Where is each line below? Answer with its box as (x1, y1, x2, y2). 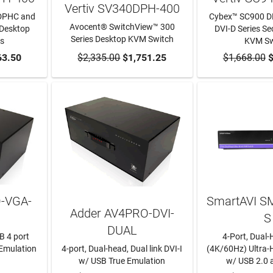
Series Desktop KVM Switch (70, 34, 174, 44)
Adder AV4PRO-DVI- (69, 205, 174, 221)
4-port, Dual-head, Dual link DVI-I (62, 244, 183, 253)
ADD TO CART (91, 52, 153, 63)
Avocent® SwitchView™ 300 (69, 22, 175, 32)
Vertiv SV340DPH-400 (64, 1, 180, 16)
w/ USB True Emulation (79, 256, 166, 266)
